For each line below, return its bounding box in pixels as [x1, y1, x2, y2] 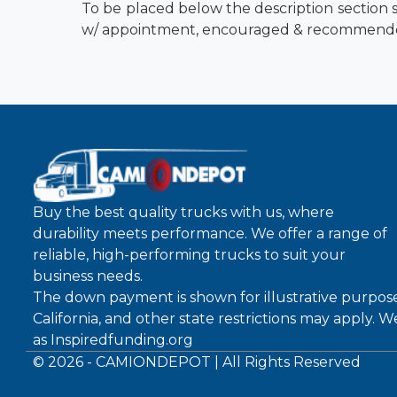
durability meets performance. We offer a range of [33, 225, 387, 242]
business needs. [33, 268, 143, 284]
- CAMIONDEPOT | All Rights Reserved [83, 354, 361, 370]
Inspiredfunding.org [51, 331, 193, 348]
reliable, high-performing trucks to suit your [33, 246, 346, 263]
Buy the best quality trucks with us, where [33, 204, 334, 221]
